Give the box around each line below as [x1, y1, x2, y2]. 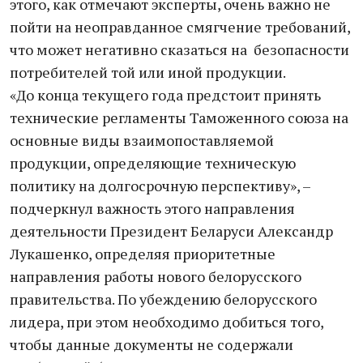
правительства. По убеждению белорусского [10, 289, 317, 309]
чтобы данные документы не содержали [10, 335, 293, 354]
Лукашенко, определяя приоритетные [10, 244, 275, 263]
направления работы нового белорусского [10, 267, 301, 286]
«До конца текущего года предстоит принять [10, 85, 321, 105]
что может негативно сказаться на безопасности [10, 40, 349, 59]
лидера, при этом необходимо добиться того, [10, 312, 323, 331]
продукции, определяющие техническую [10, 153, 296, 173]
